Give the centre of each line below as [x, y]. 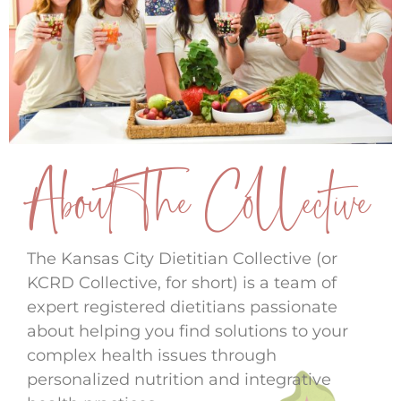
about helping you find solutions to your [188, 332]
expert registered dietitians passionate [182, 307]
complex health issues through [152, 356]
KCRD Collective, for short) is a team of [182, 283]
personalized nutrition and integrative [179, 380]
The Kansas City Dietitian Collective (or [182, 259]
